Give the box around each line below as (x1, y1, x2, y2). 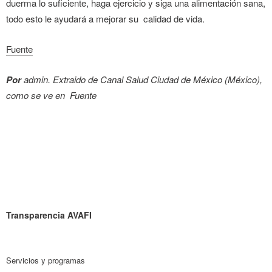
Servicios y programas (6, 254, 85, 266)
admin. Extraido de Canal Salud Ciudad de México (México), (21, 72, 262, 86)
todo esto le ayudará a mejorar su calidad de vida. (6, 12, 205, 25)
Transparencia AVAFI (6, 208, 92, 221)
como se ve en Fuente (6, 88, 97, 101)
